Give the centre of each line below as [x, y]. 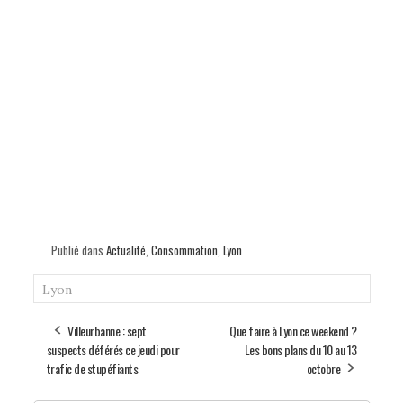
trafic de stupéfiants [92, 368]
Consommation [184, 250]
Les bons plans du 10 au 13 [300, 349]
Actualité [125, 250]
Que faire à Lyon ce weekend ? [293, 330]
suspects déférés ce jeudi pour [113, 349]
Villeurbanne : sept [107, 330]
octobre [323, 368]
